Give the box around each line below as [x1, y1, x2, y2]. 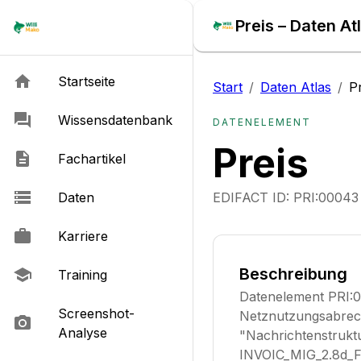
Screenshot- [58, 305, 135, 322]
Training [58, 267, 107, 283]
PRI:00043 [293, 189, 359, 205]
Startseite [58, 73, 115, 89]
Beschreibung [239, 264, 347, 284]
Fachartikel [58, 151, 126, 167]
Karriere [58, 228, 108, 244]
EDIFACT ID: [213, 189, 293, 205]
